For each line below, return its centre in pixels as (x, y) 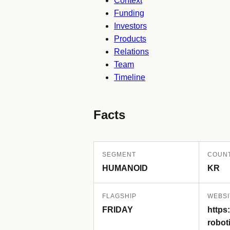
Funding (129, 13)
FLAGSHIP (119, 196)
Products (130, 39)
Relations (131, 52)
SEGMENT (119, 155)
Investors (130, 26)
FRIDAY (118, 210)
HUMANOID (125, 168)
